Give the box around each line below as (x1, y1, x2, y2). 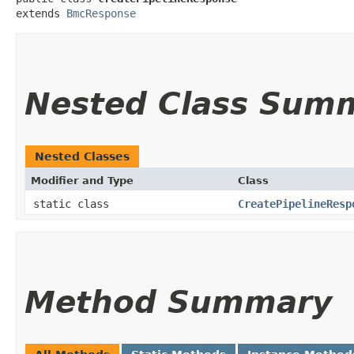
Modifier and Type (31, 174, 134, 186)
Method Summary (24, 284, 332, 320)
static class (33, 197, 115, 210)
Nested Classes (35, 149, 130, 163)
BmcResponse (66, 6, 136, 20)
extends (16, 6, 66, 20)
